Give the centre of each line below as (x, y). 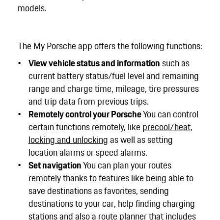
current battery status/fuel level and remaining (113, 75)
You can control (170, 114)
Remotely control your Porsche (85, 114)
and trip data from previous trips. (88, 101)
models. (32, 8)
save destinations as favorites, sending (98, 190)
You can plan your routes (127, 165)
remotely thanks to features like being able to (111, 178)
